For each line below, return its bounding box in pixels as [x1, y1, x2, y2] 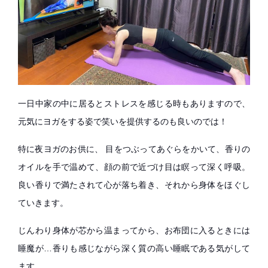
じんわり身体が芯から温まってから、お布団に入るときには [18, 226, 250, 235]
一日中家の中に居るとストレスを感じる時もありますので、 [18, 99, 250, 108]
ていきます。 [18, 198, 68, 208]
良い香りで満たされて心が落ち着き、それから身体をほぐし [18, 180, 250, 190]
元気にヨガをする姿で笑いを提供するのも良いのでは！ [18, 117, 227, 126]
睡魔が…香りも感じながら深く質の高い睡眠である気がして [18, 243, 250, 253]
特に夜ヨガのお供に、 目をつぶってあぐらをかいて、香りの [18, 144, 250, 154]
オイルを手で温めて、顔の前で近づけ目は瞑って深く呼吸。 [18, 162, 250, 172]
